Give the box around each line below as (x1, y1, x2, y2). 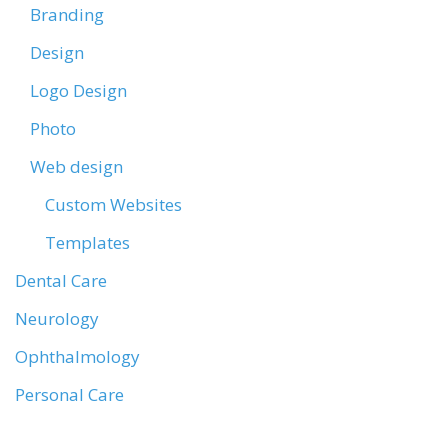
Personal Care (15, 383, 124, 406)
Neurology (15, 307, 99, 330)
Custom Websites (45, 193, 182, 216)
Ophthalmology (15, 345, 140, 368)
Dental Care (15, 269, 107, 292)
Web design (30, 155, 123, 178)
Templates (45, 231, 130, 254)
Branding (30, 3, 104, 26)
